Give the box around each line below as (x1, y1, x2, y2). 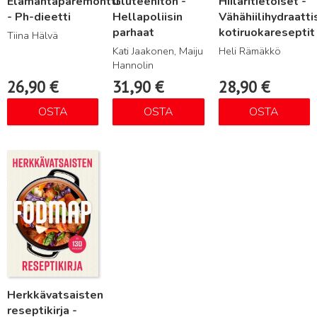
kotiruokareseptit (218, 24, 315, 40)
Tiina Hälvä (7, 28, 58, 42)
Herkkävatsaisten (7, 287, 103, 303)
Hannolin (113, 57, 154, 72)
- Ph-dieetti (7, 8, 71, 25)
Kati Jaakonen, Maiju (113, 43, 204, 58)
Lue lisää (7, 146, 50, 162)
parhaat (113, 24, 155, 40)
